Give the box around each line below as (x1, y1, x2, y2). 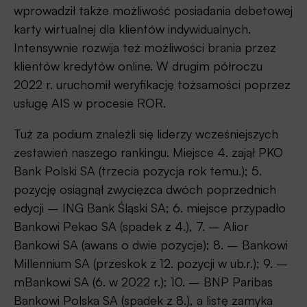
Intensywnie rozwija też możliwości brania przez (14, 40, 276, 56)
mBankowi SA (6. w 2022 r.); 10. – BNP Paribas (14, 274, 273, 290)
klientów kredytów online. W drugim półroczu (14, 58, 262, 74)
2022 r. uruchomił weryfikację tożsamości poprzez (14, 77, 291, 93)
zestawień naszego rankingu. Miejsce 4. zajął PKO (14, 145, 283, 160)
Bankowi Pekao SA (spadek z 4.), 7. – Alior (14, 219, 249, 234)
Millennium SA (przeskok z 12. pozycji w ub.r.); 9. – (14, 256, 288, 271)
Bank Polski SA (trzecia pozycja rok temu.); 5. (14, 163, 262, 179)
